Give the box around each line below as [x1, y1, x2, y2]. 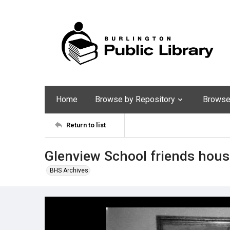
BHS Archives [50, 166, 88, 174]
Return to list [66, 121, 106, 129]
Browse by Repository [95, 94, 175, 104]
